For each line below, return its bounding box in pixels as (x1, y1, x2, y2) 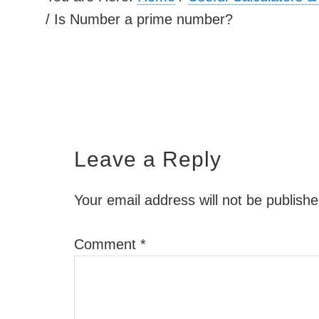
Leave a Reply (74, 147, 221, 171)
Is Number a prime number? (54, 11, 233, 27)
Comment (74, 236, 140, 252)
